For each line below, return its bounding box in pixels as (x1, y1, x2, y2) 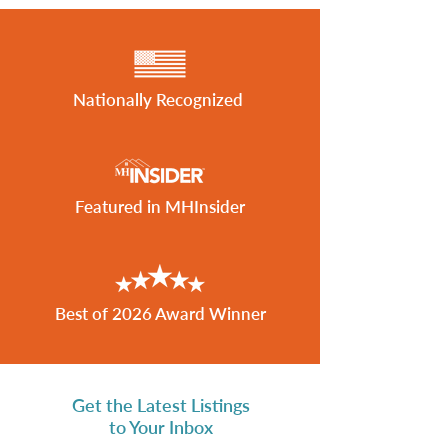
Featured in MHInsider (75, 196, 245, 217)
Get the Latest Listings (71, 394, 250, 416)
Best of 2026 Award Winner (54, 303, 266, 324)
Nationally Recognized (73, 89, 247, 110)
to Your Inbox (108, 416, 213, 438)
